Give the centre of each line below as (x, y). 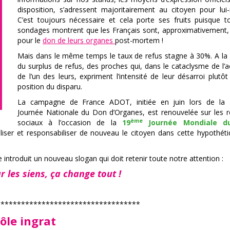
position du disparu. (50, 86)
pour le (30, 40)
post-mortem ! (139, 40)
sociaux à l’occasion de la (70, 122)
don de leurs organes (79, 40)
